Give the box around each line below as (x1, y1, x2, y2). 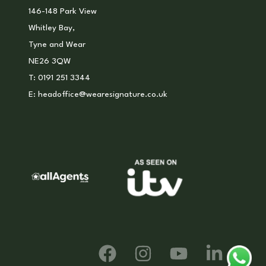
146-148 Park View (28, 7, 97, 15)
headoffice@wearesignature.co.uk (37, 90, 167, 99)
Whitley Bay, (28, 24, 75, 32)
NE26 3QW (28, 57, 71, 65)
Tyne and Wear (28, 40, 85, 49)
